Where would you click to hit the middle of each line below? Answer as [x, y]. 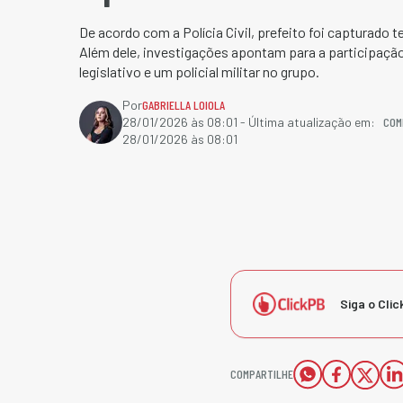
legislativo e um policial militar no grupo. [199, 72]
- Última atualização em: [306, 122]
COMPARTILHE [262, 374]
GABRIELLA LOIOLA [184, 105]
